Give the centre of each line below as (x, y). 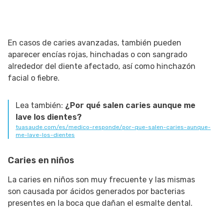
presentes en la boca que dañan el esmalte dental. (100, 203)
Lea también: (40, 106)
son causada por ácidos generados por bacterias (96, 192)
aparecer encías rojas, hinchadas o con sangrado (98, 55)
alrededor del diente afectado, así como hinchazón (102, 66)
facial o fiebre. (34, 78)
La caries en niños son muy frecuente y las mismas (101, 180)
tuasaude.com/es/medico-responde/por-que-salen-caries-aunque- (113, 127)
